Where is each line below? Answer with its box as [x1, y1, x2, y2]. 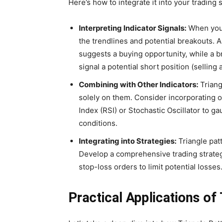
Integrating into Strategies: [79, 136, 176, 146]
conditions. [79, 118, 117, 128]
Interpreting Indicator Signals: [79, 23, 186, 33]
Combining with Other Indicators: [79, 80, 198, 90]
